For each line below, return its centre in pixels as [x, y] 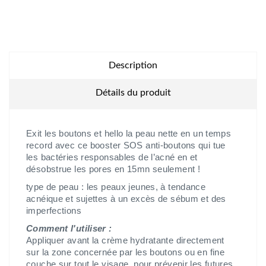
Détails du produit [133, 92]
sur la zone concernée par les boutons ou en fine [125, 252]
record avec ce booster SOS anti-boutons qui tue [126, 145]
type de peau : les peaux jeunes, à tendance [116, 187]
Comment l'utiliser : [70, 229]
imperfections [54, 211]
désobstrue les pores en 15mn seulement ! [113, 169]
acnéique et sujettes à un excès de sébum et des [126, 199]
